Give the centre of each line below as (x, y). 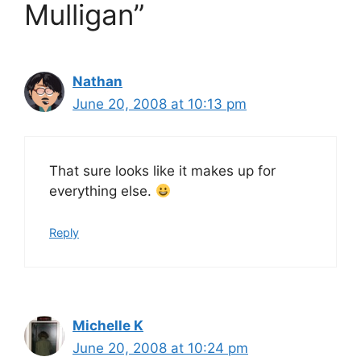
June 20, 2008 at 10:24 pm (160, 348)
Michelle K (108, 325)
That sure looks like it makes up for (162, 171)
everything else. (102, 191)
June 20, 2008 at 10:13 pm (160, 104)
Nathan (98, 81)
